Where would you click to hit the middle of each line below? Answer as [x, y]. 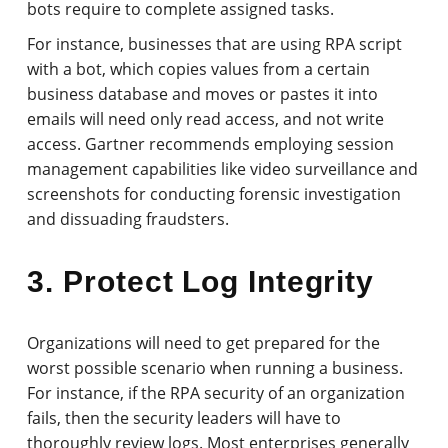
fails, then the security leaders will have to [184, 417]
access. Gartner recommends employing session [211, 143]
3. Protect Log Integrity [201, 281]
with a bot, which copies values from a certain [199, 68]
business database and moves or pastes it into [203, 93]
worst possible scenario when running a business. [215, 367]
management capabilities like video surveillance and [223, 168]
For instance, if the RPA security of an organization [216, 392]
